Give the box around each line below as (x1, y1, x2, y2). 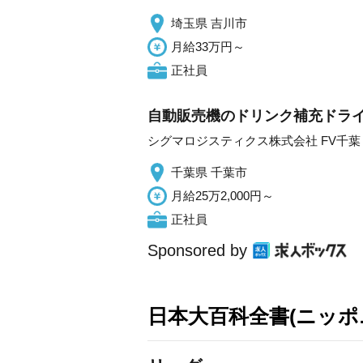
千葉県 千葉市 (171, 164, 247, 179)
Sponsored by (147, 241, 247, 259)
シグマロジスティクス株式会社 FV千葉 (147, 133, 361, 147)
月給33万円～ (171, 39, 245, 53)
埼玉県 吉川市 (171, 15, 247, 30)
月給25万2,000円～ (171, 188, 274, 203)
